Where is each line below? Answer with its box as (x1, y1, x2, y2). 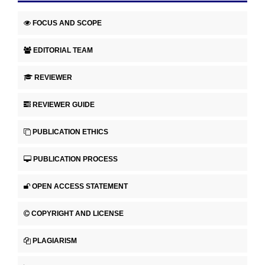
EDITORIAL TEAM (33, 46, 93, 54)
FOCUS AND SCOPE (33, 18, 102, 27)
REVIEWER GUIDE (33, 100, 95, 109)
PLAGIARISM (33, 236, 77, 245)
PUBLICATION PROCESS (33, 154, 118, 163)
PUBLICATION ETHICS (33, 127, 108, 136)
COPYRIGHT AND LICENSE (31, 209, 124, 218)
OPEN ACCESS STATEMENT (32, 182, 128, 190)
